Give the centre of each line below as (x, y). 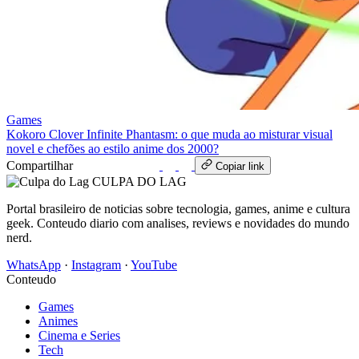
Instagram (96, 264)
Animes (58, 321)
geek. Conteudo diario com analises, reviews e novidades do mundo (178, 223)
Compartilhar (40, 165)
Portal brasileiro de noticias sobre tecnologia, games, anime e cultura (178, 208)
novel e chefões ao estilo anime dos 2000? (113, 148)
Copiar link (240, 166)
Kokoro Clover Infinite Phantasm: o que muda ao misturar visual (169, 134)
